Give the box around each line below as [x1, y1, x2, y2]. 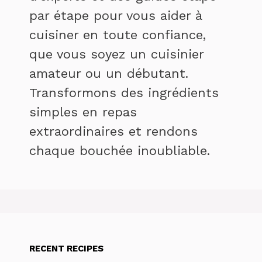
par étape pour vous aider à [29, 8, 202, 23]
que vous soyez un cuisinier [29, 47, 204, 61]
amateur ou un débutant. [29, 66, 188, 81]
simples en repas [29, 105, 137, 119]
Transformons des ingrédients [29, 85, 219, 100]
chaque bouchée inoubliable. [29, 143, 210, 158]
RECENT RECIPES [29, 243, 104, 254]
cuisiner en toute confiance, [29, 27, 206, 42]
